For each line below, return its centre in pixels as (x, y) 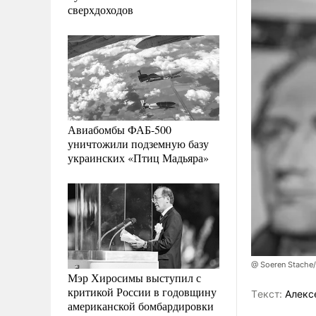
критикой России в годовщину (142, 291)
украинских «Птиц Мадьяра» (138, 157)
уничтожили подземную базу (138, 143)
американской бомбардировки (141, 305)
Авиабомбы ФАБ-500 (120, 129)
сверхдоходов (101, 9)
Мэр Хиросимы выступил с (134, 277)
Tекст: (267, 294)
